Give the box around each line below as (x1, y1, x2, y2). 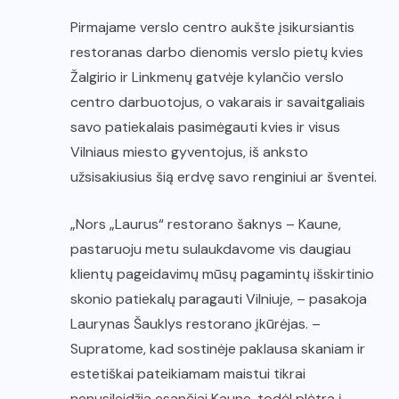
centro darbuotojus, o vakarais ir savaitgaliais (70, 93, 365, 112)
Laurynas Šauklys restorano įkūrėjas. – (70, 314, 321, 334)
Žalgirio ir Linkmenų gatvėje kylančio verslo (70, 68, 344, 87)
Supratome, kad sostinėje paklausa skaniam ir (70, 339, 365, 359)
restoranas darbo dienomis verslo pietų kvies (70, 43, 363, 62)
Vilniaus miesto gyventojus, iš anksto (70, 142, 308, 162)
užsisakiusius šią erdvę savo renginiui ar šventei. (70, 167, 377, 187)
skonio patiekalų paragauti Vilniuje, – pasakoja (70, 289, 367, 309)
